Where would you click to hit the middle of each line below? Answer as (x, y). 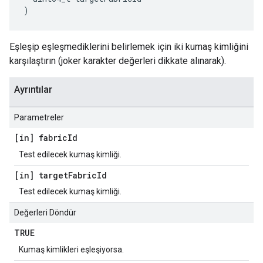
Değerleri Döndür (45, 213)
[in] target (41, 175)
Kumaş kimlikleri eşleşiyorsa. (71, 249)
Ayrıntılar (33, 90)
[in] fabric (41, 138)
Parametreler (39, 117)
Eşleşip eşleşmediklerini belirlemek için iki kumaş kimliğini (129, 47)
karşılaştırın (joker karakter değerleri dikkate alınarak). (118, 61)
